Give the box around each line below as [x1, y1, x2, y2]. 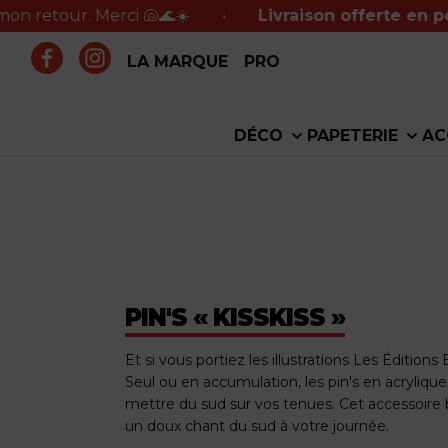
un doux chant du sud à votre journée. [124, 417, 389, 436]
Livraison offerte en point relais [155, 6, 428, 25]
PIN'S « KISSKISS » [124, 303, 345, 333]
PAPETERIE [307, 125, 398, 145]
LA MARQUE [127, 52, 228, 71]
